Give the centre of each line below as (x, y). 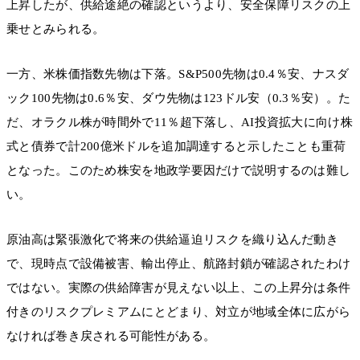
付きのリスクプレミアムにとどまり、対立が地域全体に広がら (179, 312)
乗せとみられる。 (56, 29)
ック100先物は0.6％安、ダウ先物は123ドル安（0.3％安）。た (179, 98)
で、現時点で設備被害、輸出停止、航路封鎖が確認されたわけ (179, 264)
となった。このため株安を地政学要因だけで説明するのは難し (179, 171)
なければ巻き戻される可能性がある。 (111, 336)
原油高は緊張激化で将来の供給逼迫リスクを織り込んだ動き (173, 240)
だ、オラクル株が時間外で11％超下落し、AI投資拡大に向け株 (180, 123)
